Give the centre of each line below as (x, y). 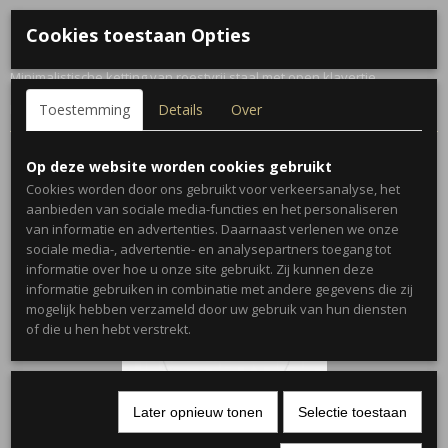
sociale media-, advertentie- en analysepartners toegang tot (208, 249)
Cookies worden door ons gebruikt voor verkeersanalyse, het (213, 189)
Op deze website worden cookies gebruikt (179, 166)
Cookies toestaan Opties (138, 35)
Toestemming (84, 109)
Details (180, 109)
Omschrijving (69, 41)
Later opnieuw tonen (197, 412)
